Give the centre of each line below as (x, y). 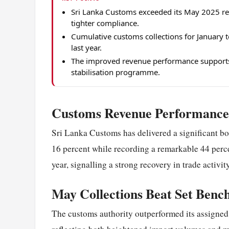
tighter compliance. (105, 23)
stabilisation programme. (116, 72)
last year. (87, 48)
